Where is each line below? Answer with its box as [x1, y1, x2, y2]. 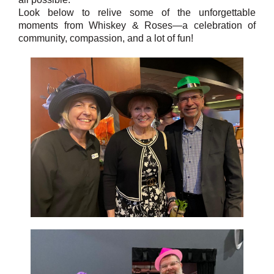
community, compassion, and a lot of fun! [18, 33, 193, 43]
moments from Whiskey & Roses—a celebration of [18, 20, 256, 31]
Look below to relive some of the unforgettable [18, 7, 256, 18]
